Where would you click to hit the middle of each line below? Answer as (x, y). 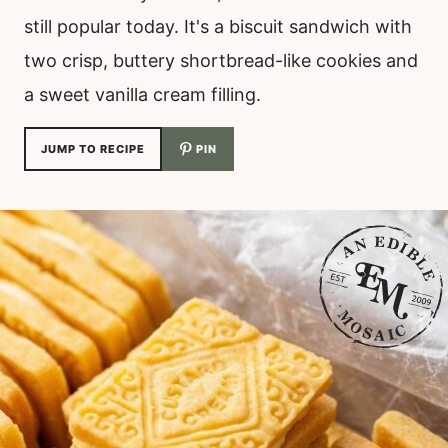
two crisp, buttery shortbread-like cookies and (221, 60)
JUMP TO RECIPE (93, 149)
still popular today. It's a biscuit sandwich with (218, 26)
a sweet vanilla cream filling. (142, 94)
